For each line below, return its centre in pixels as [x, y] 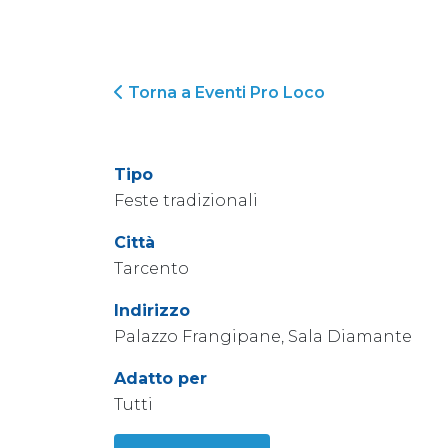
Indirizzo [152, 310]
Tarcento [151, 268]
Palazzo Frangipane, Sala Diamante [263, 336]
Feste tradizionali [186, 200]
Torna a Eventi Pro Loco [224, 92]
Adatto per [160, 378]
